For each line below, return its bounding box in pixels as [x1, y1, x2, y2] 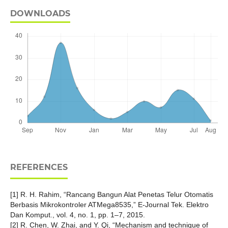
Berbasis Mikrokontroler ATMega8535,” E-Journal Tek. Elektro [10, 201, 209, 209]
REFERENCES [10, 162, 68, 173]
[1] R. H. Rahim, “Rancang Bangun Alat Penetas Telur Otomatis [10, 190, 213, 199]
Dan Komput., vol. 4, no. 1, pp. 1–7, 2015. [10, 211, 145, 219]
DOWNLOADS [10, 9, 70, 19]
